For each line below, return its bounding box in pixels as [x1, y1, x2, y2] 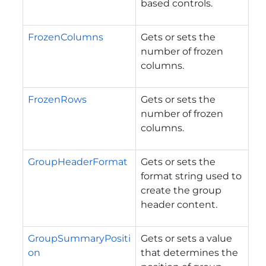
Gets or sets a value [141, 232, 232, 244]
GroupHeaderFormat [28, 156, 128, 167]
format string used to [141, 170, 242, 182]
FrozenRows [28, 93, 87, 105]
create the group [141, 184, 221, 196]
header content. [141, 198, 217, 210]
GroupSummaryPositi [28, 232, 131, 244]
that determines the [141, 246, 238, 258]
